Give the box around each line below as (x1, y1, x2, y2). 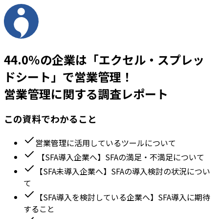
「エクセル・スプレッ (87, 50, 204, 68)
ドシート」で (4, 67, 74, 85)
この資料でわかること (4, 111, 97, 125)
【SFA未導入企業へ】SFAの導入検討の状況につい (35, 165, 210, 177)
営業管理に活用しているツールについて (35, 136, 176, 149)
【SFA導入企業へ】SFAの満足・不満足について (35, 151, 204, 163)
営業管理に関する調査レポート (4, 85, 168, 102)
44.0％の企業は (4, 50, 87, 68)
